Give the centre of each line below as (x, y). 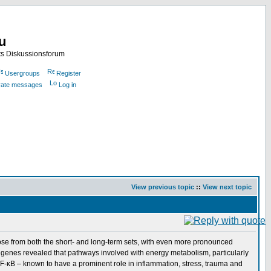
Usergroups (22, 73)
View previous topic (163, 187)
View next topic (227, 187)
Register (68, 73)
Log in (67, 85)
